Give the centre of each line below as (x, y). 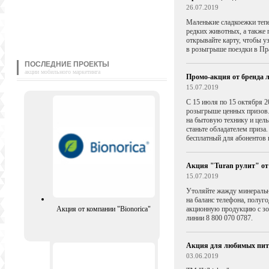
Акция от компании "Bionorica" (104, 209)
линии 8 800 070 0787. (220, 218)
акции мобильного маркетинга (62, 72)
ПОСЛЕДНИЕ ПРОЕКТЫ (67, 64)
